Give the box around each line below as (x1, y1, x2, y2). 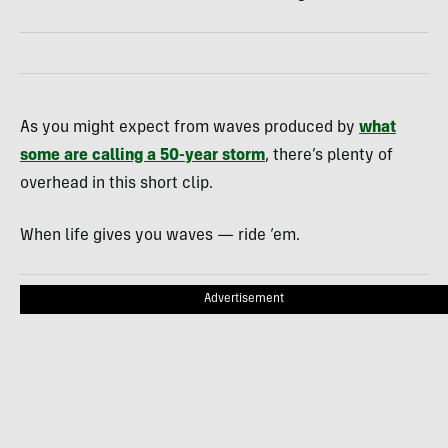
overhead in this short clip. (20, 176, 213, 192)
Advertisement (204, 293, 284, 305)
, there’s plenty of (265, 148, 393, 164)
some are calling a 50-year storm (20, 148, 265, 164)
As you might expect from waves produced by (20, 120, 359, 136)
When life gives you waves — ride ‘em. (20, 228, 300, 244)
